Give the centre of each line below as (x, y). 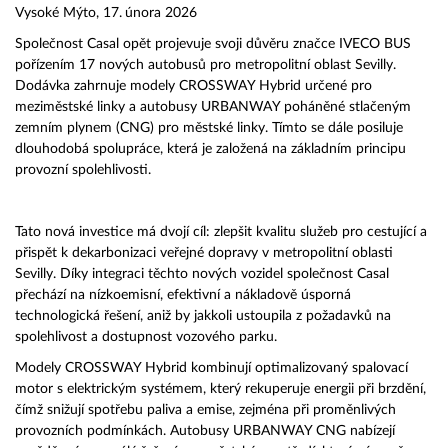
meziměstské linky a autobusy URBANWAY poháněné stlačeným (213, 107)
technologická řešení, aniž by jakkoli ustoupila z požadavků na (203, 316)
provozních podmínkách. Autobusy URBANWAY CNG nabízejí (205, 431)
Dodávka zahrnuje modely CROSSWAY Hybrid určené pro (193, 86)
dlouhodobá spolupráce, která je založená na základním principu (210, 149)
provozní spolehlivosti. (83, 170)
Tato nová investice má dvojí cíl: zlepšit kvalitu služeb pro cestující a (221, 232)
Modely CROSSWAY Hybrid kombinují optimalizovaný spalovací (211, 368)
